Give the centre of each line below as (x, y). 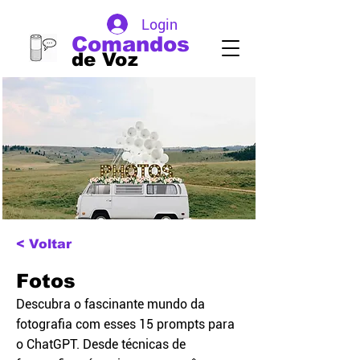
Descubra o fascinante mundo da (110, 304)
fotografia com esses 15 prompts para (125, 324)
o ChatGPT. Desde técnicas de (101, 344)
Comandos (131, 44)
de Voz (105, 59)
